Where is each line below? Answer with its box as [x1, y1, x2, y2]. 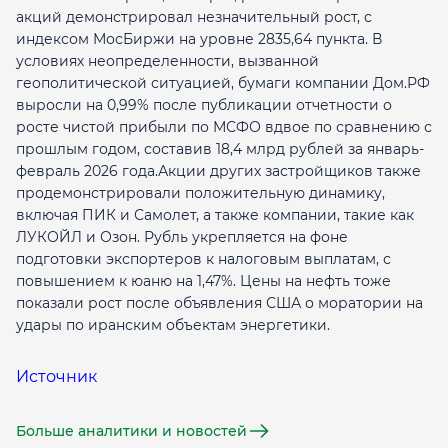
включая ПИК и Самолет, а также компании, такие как [16, 206, 414, 224]
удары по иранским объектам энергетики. [16, 316, 330, 334]
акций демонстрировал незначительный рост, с [16, 8, 372, 26]
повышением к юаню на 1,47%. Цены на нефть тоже [16, 272, 391, 290]
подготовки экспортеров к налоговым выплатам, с [16, 250, 391, 268]
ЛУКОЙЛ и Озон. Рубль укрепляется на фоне [16, 228, 348, 246]
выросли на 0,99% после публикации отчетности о [16, 96, 392, 114]
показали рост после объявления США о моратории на [16, 294, 423, 312]
